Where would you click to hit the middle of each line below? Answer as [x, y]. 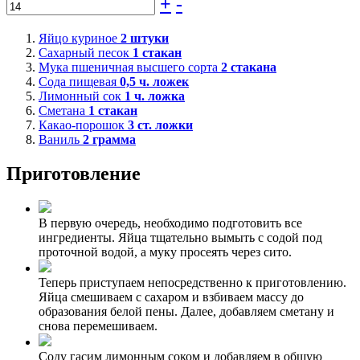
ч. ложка [158, 96]
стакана [252, 67]
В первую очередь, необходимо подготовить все [170, 223]
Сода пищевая [79, 81]
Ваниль [61, 139]
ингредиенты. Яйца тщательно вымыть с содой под [180, 238]
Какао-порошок [83, 125]
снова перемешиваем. [98, 326]
